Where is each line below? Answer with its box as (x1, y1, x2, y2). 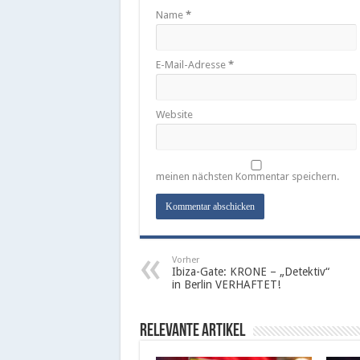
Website (155, 108, 193, 121)
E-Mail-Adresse (155, 58, 228, 71)
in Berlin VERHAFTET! (171, 277, 280, 291)
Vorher (171, 254, 199, 265)
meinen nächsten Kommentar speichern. (155, 170, 339, 182)
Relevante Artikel (139, 321, 245, 341)
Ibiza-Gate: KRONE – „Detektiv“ (171, 264, 329, 278)
